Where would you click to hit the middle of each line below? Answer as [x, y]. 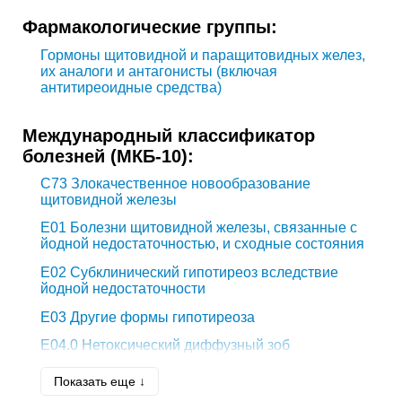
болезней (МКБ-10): [108, 155]
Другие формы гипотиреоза [161, 317]
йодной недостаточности [123, 288]
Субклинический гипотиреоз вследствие [202, 272]
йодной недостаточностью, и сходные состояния [202, 244]
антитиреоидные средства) [131, 87]
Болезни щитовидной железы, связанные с [212, 228]
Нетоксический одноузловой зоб [187, 373]
